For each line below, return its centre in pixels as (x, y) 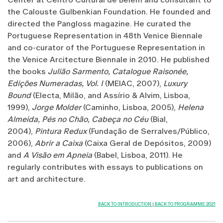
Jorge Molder (57, 108)
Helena (191, 108)
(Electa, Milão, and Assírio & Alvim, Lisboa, (111, 96)
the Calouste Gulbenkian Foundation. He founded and (109, 12)
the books (28, 72)
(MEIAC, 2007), (134, 84)
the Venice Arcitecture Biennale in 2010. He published (109, 60)
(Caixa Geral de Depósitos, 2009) (147, 143)
